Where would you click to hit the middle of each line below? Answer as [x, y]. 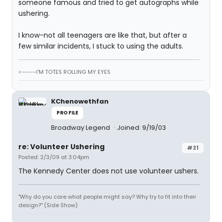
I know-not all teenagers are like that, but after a [103, 35]
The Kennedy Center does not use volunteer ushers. [109, 171]
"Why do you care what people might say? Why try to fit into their [107, 197]
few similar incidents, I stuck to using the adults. [101, 46]
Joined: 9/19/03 [141, 128]
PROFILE [68, 113]
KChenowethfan [80, 101]
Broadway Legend [81, 128]
